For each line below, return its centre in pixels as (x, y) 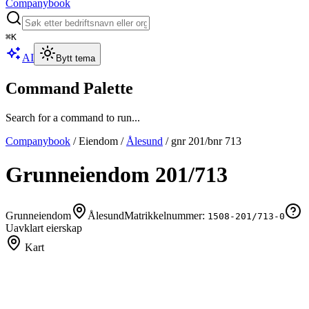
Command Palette (69, 88)
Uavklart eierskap (44, 228)
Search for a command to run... (73, 117)
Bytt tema (76, 58)
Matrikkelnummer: (166, 215)
